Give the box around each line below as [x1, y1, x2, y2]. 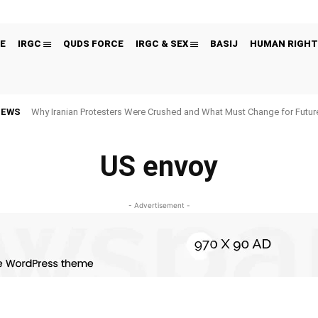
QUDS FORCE [62, 38, 124, 50]
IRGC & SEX [135, 38, 188, 50]
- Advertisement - [128, 201, 190, 210]
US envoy [99, 150, 218, 184]
